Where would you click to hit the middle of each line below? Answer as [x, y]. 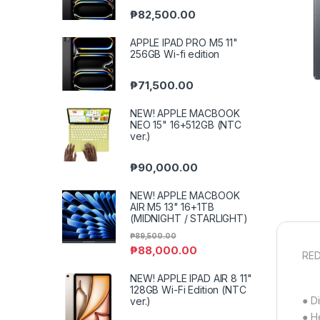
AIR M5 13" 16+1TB [172, 207]
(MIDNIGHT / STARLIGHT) [189, 219]
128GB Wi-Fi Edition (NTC [188, 289]
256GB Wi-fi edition [175, 54]
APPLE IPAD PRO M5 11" [184, 42]
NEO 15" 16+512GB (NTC [186, 125]
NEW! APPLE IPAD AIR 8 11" [191, 278]
